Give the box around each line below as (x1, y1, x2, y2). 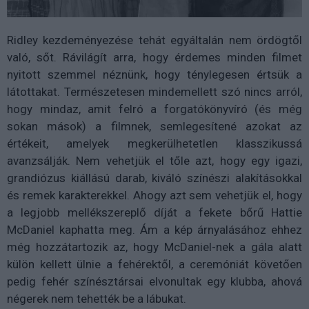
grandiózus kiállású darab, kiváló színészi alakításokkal (7, 171, 302, 186)
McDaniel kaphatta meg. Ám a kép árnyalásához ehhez (7, 223, 302, 237)
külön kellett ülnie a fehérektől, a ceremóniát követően (7, 257, 302, 272)
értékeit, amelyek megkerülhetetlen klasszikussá (7, 137, 302, 151)
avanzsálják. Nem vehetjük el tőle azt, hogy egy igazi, (7, 154, 302, 168)
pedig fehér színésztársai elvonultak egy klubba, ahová (7, 275, 302, 289)
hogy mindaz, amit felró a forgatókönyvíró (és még (7, 102, 302, 117)
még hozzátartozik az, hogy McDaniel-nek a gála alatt (7, 240, 302, 255)
